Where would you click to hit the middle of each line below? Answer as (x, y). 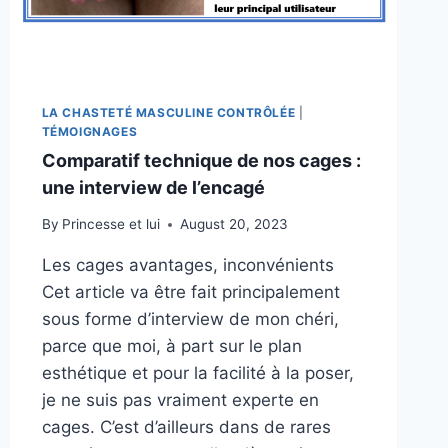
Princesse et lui (110, 224)
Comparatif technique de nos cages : (201, 160)
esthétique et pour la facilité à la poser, (197, 373)
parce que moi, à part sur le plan (171, 346)
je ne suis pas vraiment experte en (180, 400)
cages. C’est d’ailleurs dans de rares (186, 427)
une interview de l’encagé (153, 187)
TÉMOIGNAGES (89, 131)
